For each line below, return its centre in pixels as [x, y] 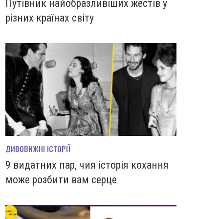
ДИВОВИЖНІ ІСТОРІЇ [38, 149]
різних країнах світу [50, 18]
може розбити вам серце [61, 180]
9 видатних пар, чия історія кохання [87, 165]
